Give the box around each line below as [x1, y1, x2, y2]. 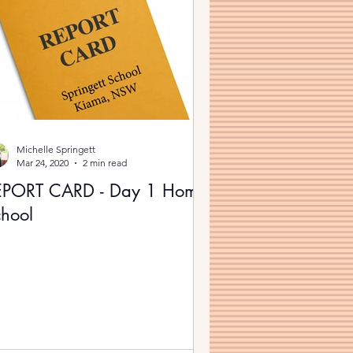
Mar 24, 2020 [17, 157, 69, 169]
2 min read [83, 157, 127, 169]
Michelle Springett [17, 143, 95, 155]
